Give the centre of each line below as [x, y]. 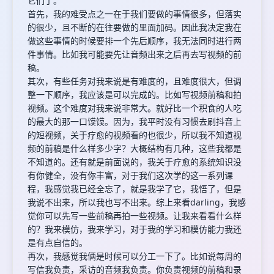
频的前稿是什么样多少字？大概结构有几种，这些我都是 [135, 148]
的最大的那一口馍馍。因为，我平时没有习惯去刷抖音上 [135, 121]
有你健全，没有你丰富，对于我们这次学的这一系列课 [130, 175]
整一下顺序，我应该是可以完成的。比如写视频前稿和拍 [135, 94]
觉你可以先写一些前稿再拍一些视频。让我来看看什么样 [135, 216]
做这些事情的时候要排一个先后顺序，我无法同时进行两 [135, 41]
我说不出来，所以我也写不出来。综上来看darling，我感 [137, 202]
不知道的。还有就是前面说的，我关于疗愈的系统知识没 [135, 162]
